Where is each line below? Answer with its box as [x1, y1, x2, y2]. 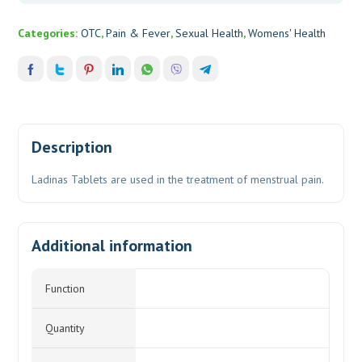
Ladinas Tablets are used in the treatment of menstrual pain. [32, 171, 325, 187]
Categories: [18, 25, 82, 40]
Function [45, 280, 86, 296]
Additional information [32, 234, 193, 256]
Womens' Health [248, 25, 326, 40]
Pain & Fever [106, 25, 171, 40]
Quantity [45, 320, 86, 335]
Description [32, 136, 113, 158]
